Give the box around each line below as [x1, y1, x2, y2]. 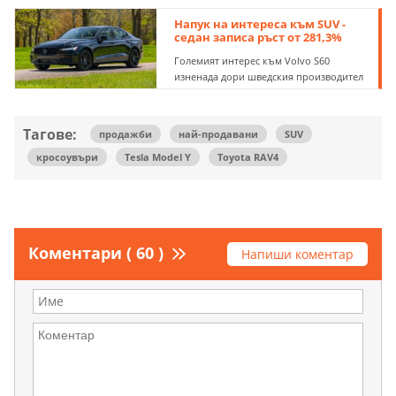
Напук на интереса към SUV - [174, 15, 346, 32]
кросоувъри [36, 150, 98, 164]
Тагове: [23, 125, 77, 145]
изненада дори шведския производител [174, 69, 364, 83]
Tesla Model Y [125, 150, 191, 164]
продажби [99, 127, 152, 141]
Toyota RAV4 [217, 150, 278, 164]
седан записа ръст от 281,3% [174, 28, 343, 45]
